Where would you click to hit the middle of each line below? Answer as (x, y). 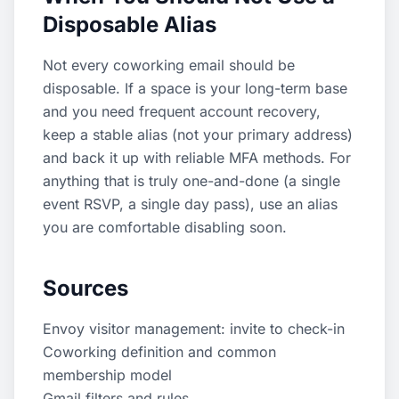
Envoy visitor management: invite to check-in (194, 329)
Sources (85, 288)
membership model (107, 375)
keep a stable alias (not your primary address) (198, 134)
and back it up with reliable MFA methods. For (197, 158)
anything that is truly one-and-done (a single (191, 181)
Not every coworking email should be (169, 65)
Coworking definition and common (159, 352)
